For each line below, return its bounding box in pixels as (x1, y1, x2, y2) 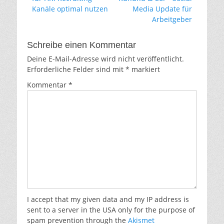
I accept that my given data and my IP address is (27, 194, 189, 204)
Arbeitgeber (152, 14, 192, 24)
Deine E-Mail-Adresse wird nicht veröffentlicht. (27, 54, 184, 64)
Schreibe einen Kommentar (27, 40, 136, 50)
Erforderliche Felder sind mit (27, 64, 125, 74)
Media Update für (132, 4, 192, 14)
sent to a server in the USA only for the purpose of (27, 205, 195, 215)
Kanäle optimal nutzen (32, 4, 108, 14)
